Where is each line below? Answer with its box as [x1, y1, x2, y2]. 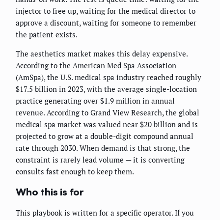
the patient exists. [16, 29, 78, 40]
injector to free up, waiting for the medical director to [16, 6, 195, 16]
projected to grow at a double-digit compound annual [16, 131, 193, 141]
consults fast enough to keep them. [16, 166, 134, 177]
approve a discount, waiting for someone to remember [16, 18, 196, 28]
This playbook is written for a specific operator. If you [16, 207, 194, 218]
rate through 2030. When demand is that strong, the [16, 143, 190, 153]
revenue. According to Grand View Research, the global [16, 108, 199, 118]
